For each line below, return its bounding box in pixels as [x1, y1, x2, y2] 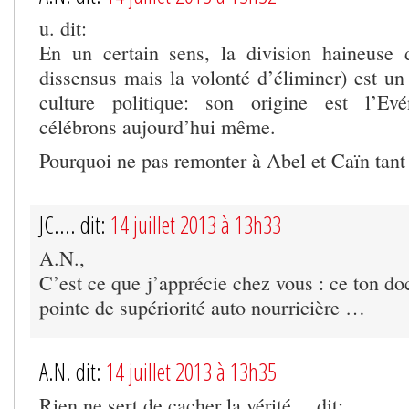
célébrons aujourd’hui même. [39, 112, 276, 140]
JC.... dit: [39, 208, 110, 240]
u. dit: [39, 14, 87, 41]
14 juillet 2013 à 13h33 [110, 208, 281, 240]
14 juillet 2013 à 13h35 [106, 355, 277, 387]
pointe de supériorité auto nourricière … [39, 293, 365, 320]
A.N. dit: [39, 355, 106, 387]
